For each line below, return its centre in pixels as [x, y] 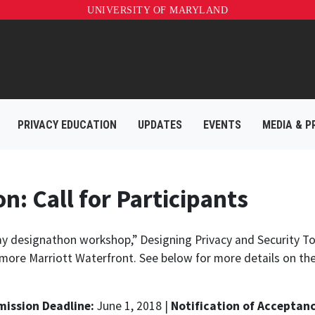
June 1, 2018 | [133, 306]
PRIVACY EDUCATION [67, 125]
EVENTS [222, 125]
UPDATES [160, 125]
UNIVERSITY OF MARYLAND [157, 10]
